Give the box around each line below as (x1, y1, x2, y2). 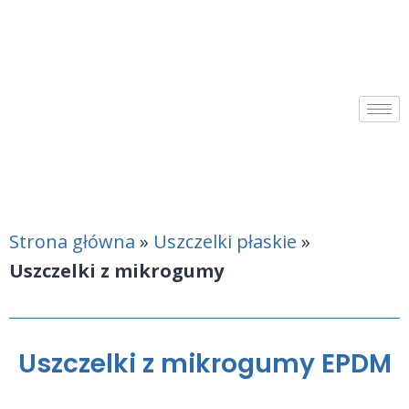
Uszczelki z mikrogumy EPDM (17, 346, 392, 383)
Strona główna (9, 229, 135, 255)
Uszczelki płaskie (153, 229, 297, 255)
